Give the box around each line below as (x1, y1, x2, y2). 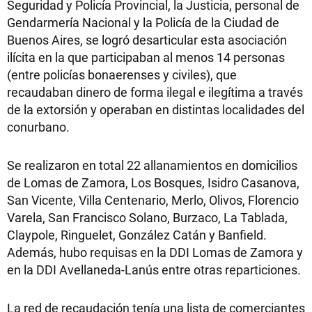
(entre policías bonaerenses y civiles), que (7, 65, 237, 83)
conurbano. (7, 118, 70, 135)
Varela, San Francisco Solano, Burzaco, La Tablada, (7, 208, 288, 226)
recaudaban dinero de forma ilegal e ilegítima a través (7, 83, 303, 100)
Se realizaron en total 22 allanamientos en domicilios (7, 156, 297, 173)
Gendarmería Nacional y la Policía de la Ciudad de (7, 13, 279, 31)
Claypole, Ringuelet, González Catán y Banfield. (7, 226, 267, 243)
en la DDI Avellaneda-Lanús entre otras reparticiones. (7, 260, 301, 278)
